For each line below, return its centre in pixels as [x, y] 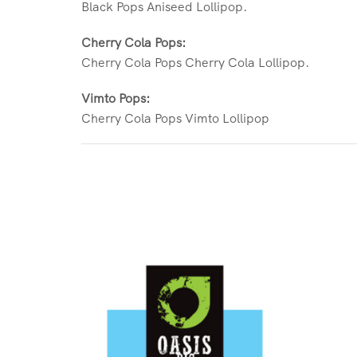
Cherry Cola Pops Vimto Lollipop [175, 118]
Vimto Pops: [116, 98]
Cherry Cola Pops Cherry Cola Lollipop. [195, 62]
